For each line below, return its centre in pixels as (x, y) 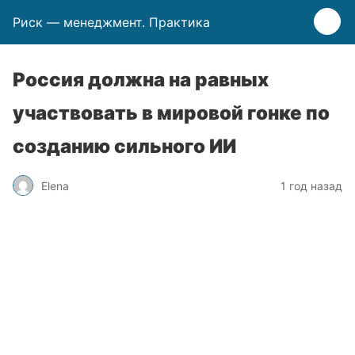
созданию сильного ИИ (124, 146)
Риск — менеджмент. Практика (111, 22)
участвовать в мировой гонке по (171, 113)
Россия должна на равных (141, 80)
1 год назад (311, 185)
